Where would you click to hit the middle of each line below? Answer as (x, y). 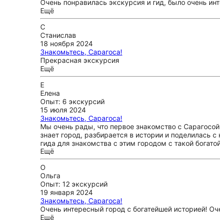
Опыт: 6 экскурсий (72, 101)
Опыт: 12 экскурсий (74, 184)
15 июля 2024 (63, 110)
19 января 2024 (67, 192)
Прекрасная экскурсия (80, 60)
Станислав (58, 35)
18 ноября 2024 (67, 43)
